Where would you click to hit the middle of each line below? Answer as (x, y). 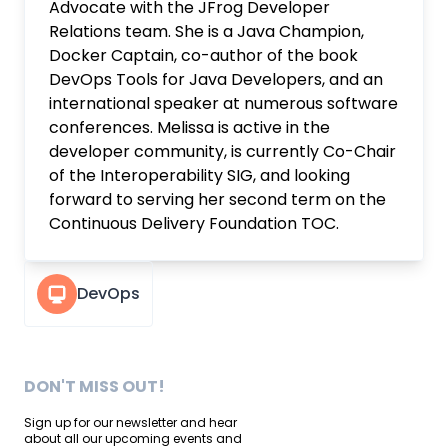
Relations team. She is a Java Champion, (206, 31)
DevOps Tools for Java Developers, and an (216, 79)
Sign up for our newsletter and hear (130, 422)
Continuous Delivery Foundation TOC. (194, 223)
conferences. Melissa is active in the (189, 127)
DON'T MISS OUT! (94, 386)
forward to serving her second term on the (217, 199)
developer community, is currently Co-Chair (222, 151)
